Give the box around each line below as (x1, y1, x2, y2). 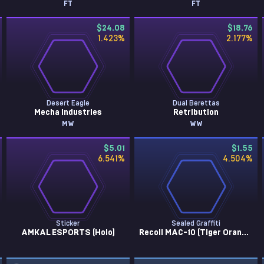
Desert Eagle (46, 100, 90, 107)
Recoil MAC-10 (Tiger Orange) (241, 229, 249, 237)
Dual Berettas (172, 100, 220, 107)
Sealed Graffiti (171, 220, 221, 227)
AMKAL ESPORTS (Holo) (21, 229, 115, 237)
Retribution (173, 108, 219, 117)
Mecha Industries (34, 108, 102, 117)
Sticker (56, 220, 80, 227)
